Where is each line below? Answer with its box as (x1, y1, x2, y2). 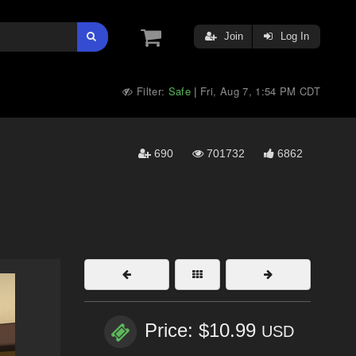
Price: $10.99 (145, 319, 261, 342)
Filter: (133, 83, 168, 99)
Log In (277, 30, 309, 42)
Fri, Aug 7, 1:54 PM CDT (200, 83, 320, 99)
